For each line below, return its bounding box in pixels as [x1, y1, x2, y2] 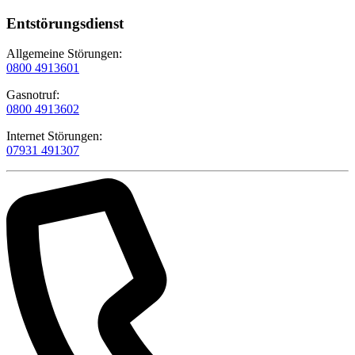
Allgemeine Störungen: [6, 47, 122, 61]
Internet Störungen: [6, 129, 102, 143]
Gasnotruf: [6, 88, 59, 102]
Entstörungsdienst [6, 14, 124, 32]
